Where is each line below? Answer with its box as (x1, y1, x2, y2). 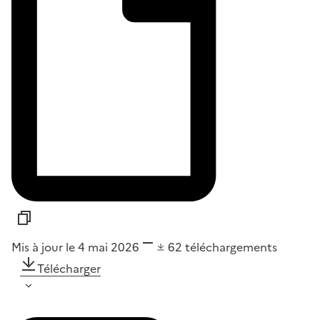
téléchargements (185, 238, 277, 256)
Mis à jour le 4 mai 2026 (11, 238, 139, 256)
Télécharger (37, 259, 101, 277)
